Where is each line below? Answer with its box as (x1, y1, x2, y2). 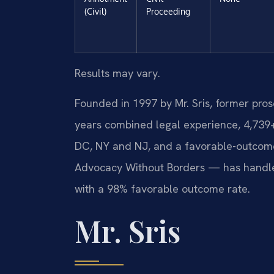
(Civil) (84, 5, 106, 17)
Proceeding (146, 5, 190, 17)
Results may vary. (75, 65, 160, 80)
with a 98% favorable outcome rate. (75, 182, 250, 196)
